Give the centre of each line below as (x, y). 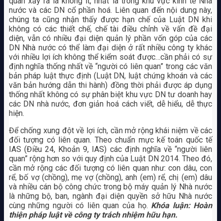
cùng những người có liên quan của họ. (80, 206)
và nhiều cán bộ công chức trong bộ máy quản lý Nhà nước (110, 187)
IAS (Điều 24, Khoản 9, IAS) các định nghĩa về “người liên (110, 149)
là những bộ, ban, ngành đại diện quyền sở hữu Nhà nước (110, 196)
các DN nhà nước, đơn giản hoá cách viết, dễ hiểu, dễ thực (110, 104)
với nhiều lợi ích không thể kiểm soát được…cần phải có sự (110, 57)
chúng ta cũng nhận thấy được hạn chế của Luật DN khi (110, 20)
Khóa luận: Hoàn (182, 206)
